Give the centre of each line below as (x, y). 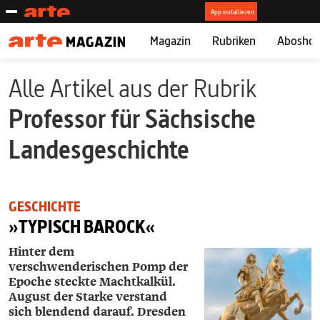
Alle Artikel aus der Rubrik (132, 88)
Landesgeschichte (99, 150)
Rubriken (234, 40)
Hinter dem (41, 252)
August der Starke (62, 297)
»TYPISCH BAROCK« (82, 227)
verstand (141, 297)
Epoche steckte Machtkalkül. (92, 282)
